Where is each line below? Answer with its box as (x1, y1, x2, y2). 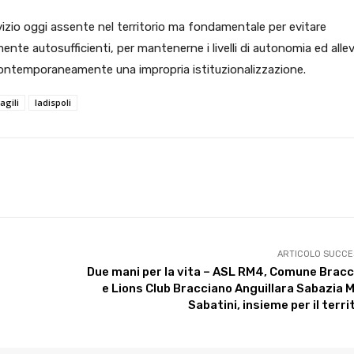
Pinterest (296, 171, 338, 183)
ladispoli (35, 96, 71, 108)
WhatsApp (88, 171, 136, 183)
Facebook (193, 171, 236, 183)
